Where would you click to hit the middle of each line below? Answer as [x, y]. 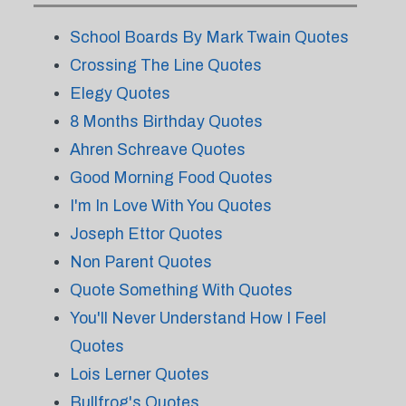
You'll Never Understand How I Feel [198, 318]
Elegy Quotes [120, 93]
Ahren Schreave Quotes [157, 150]
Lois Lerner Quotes [139, 374]
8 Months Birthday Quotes [166, 121]
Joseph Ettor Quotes [146, 234]
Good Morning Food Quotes [171, 178]
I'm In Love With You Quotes [170, 206]
